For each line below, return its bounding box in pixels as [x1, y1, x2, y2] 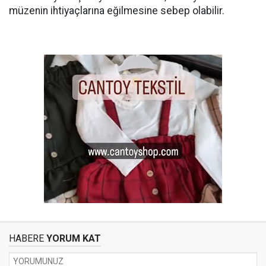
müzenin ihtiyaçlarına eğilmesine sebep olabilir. [9, 5, 224, 17]
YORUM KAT [44, 233, 101, 244]
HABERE [9, 233, 44, 244]
